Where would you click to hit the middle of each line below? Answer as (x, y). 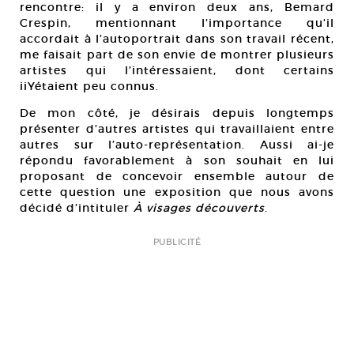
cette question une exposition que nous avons (177, 192)
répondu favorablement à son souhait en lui (177, 160)
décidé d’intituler (77, 208)
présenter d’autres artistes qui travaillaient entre (177, 129)
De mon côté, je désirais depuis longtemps (177, 113)
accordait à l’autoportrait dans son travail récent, (177, 39)
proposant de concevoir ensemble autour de (177, 176)
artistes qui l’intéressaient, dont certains (177, 70)
